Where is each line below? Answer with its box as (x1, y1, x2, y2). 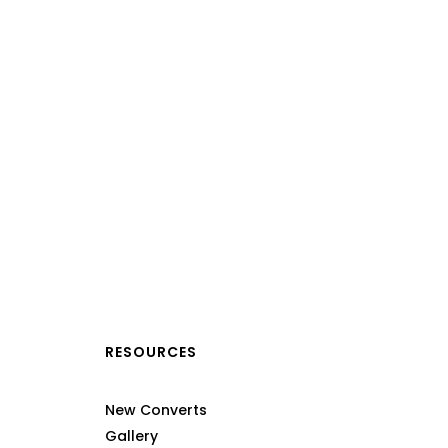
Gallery (105, 426, 158, 446)
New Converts (105, 400, 207, 420)
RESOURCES (105, 342, 197, 362)
